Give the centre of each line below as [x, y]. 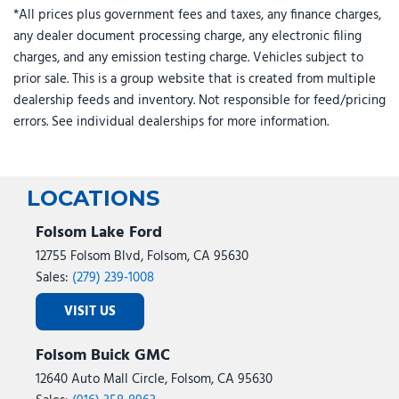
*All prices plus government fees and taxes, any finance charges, [197, 15]
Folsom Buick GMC [103, 356]
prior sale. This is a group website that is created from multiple [195, 79]
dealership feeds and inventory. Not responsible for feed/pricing [199, 100]
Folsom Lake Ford [99, 233]
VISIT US [90, 312]
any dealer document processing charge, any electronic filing [187, 36]
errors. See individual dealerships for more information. [171, 122]
